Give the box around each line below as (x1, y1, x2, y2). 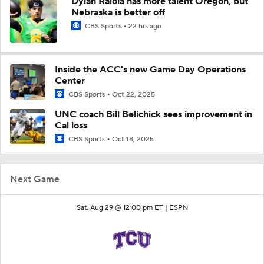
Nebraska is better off (71, 6, 165, 18)
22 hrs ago (128, 21, 161, 31)
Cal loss (55, 120, 87, 131)
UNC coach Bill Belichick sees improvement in (55, 108, 252, 120)
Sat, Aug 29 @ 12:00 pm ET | (76, 203, 169, 213)
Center (55, 74, 85, 87)
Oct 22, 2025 (112, 90, 155, 99)
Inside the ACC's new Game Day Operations (55, 63, 246, 75)
